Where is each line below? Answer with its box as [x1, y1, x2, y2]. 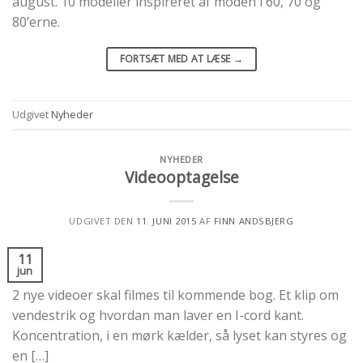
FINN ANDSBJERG [213, 215, 294, 228]
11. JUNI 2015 [136, 215, 197, 228]
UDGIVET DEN [69, 215, 137, 228]
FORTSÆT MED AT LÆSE [119, 51, 233, 66]
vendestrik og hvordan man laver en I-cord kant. [12, 306, 304, 325]
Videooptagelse [124, 166, 239, 189]
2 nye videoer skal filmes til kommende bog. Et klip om [12, 286, 339, 305]
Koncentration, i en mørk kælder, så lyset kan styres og [12, 327, 347, 345]
